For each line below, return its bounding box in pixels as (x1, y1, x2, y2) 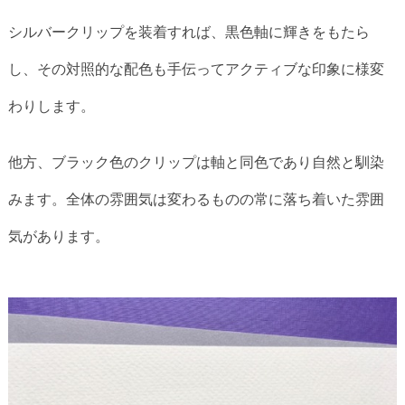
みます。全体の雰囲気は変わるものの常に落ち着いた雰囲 (8, 190, 384, 209)
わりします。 (8, 97, 95, 116)
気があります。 (8, 227, 109, 246)
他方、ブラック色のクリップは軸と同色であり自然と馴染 (8, 153, 384, 172)
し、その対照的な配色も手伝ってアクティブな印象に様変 (8, 60, 384, 79)
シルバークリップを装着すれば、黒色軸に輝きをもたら (8, 23, 370, 42)
